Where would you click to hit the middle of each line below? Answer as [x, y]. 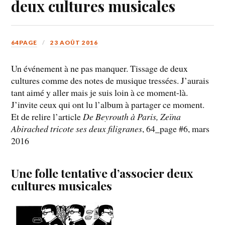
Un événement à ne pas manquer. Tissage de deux [100, 69]
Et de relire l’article [47, 117]
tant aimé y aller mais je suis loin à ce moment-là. [100, 93]
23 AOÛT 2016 [74, 42]
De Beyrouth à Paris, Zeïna [132, 117]
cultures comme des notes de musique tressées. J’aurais [110, 81]
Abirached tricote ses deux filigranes [77, 129]
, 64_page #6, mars [176, 129]
